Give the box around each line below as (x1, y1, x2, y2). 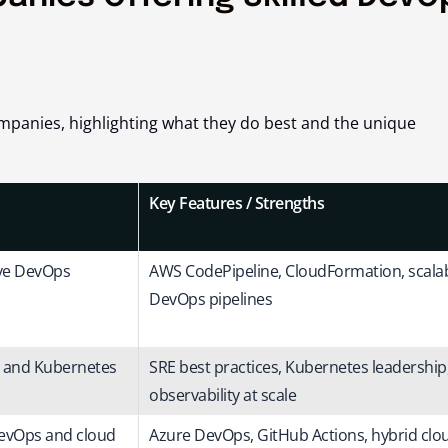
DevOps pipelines (149, 287, 272, 310)
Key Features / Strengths (149, 191, 324, 214)
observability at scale (149, 383, 296, 406)
